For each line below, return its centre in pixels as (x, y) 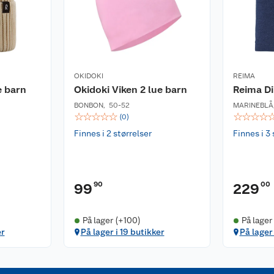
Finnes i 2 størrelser (113, 133)
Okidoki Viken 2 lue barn (131, 90)
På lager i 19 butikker (122, 232)
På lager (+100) (111, 220)
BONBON (89, 105)
